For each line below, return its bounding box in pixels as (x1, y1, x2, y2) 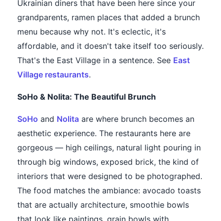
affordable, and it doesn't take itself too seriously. (17, 41, 204, 51)
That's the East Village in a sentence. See (17, 55, 173, 66)
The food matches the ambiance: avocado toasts (17, 185, 201, 196)
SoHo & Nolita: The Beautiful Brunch (17, 92, 156, 102)
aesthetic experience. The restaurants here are (17, 128, 190, 139)
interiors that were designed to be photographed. (17, 171, 202, 182)
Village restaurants (17, 70, 89, 80)
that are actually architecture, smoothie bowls (17, 200, 189, 210)
